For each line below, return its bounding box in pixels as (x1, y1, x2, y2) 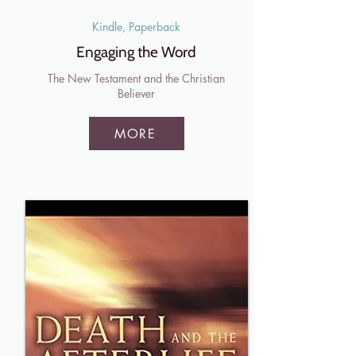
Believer (118, 86, 155, 101)
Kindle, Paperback (92, 19, 180, 34)
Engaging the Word (76, 43, 196, 61)
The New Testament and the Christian (48, 71, 225, 86)
